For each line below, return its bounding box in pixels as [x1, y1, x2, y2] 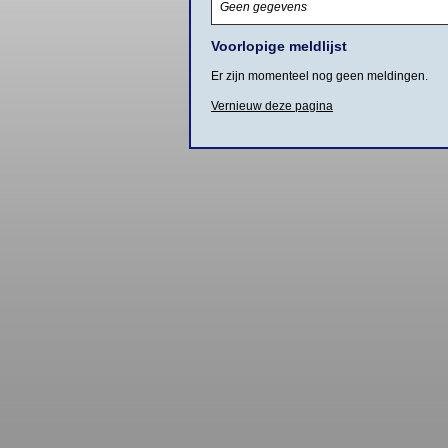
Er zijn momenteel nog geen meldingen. [211, 69, 428, 84]
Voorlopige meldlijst [211, 38, 347, 55]
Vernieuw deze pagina [211, 99, 333, 114]
